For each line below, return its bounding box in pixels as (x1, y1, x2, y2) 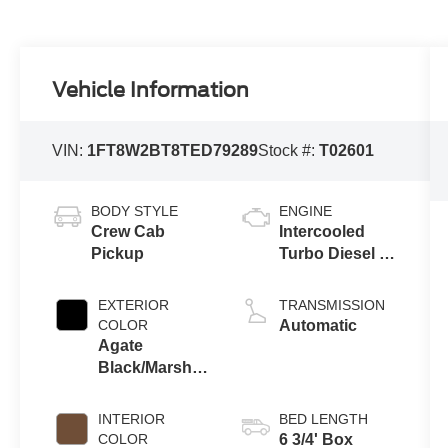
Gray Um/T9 (98, 381, 188, 399)
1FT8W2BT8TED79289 (87, 141, 259, 159)
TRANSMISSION (278, 297, 385, 314)
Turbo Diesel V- (278, 245, 394, 263)
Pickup (91, 245, 145, 263)
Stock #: (258, 141, 320, 159)
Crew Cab (91, 223, 166, 241)
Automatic (278, 317, 357, 335)
